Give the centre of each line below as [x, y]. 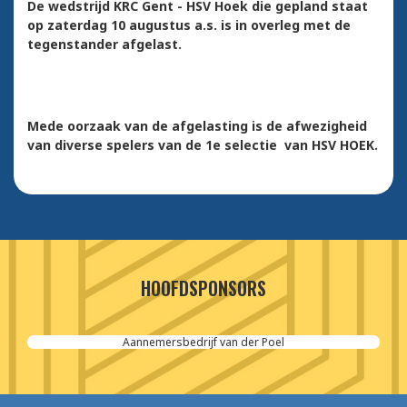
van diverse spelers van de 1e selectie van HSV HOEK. [203, 145]
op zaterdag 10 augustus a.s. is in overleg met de [189, 25]
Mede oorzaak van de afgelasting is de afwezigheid [197, 126]
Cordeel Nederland [203, 342]
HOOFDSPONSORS [203, 288]
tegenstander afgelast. [104, 45]
